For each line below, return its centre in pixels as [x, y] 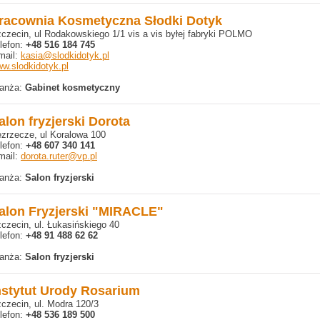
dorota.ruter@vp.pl [59, 156]
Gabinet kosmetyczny [72, 87]
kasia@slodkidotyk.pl [65, 55]
